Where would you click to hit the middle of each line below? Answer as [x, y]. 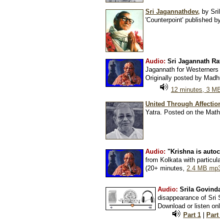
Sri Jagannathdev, [173, 12]
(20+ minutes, [166, 168]
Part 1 [192, 215]
